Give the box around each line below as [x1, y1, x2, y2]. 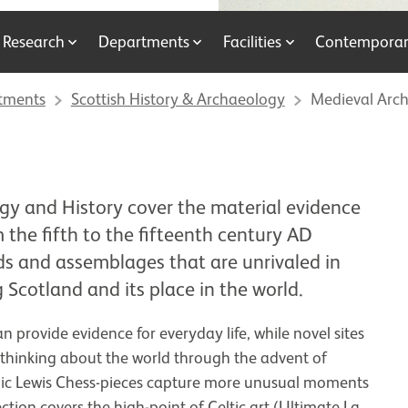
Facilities [223, 33, 282, 51]
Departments [97, 33, 189, 51]
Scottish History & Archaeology [70, 90, 285, 108]
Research [2, 33, 65, 51]
